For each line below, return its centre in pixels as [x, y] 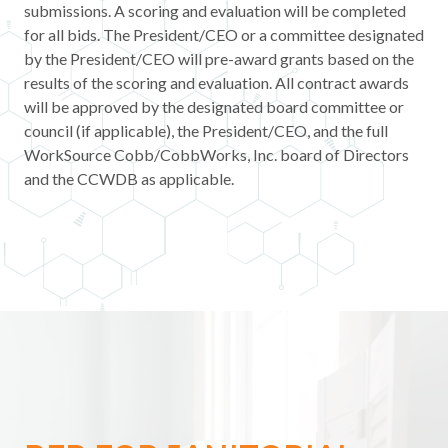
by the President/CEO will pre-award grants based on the [219, 58]
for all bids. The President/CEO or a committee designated [224, 34]
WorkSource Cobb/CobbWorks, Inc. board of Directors [216, 154]
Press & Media [268, 141]
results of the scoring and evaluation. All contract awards [216, 82]
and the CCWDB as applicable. [129, 178]
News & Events [269, 81]
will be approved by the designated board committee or [214, 106]
